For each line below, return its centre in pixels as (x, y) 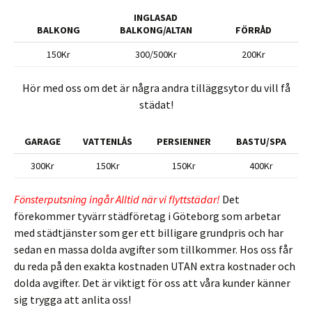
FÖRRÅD (253, 30)
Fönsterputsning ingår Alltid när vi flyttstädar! (117, 199)
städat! (156, 104)
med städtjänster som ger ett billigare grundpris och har (149, 233)
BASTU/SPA (261, 141)
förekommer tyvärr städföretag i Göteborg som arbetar (147, 216)
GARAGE (42, 141)
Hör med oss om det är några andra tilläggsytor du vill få (156, 88)
